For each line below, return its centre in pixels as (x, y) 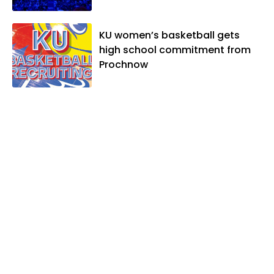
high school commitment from (175, 50)
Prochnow (124, 64)
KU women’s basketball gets (169, 35)
